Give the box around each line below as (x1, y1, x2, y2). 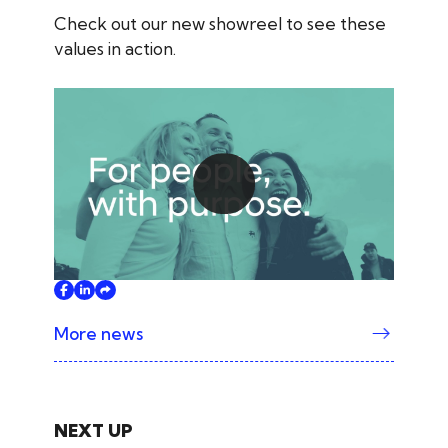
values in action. (53, 38, 176, 60)
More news (53, 322, 143, 344)
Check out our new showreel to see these (53, 13, 386, 35)
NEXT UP (53, 419, 133, 441)
